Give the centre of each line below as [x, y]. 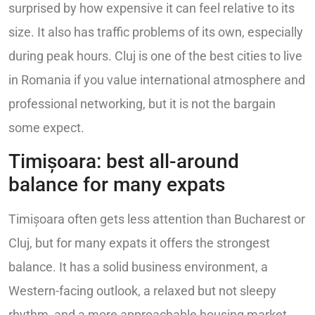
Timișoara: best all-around [124, 161]
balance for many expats [117, 184]
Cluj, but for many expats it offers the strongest [139, 243]
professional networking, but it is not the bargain [142, 103]
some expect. [46, 127]
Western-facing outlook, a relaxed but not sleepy [142, 290]
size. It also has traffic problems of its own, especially [156, 32]
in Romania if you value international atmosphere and [157, 79]
